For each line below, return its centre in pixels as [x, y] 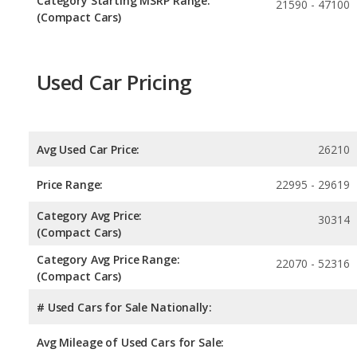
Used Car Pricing [114, 82]
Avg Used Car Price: [88, 149]
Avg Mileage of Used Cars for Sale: [131, 342]
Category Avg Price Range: [108, 259]
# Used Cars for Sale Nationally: [124, 307]
